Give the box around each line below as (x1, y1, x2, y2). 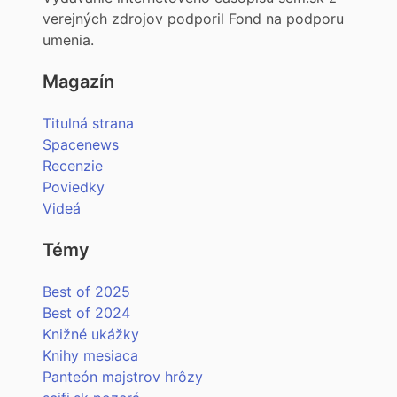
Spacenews (43, 136, 119, 154)
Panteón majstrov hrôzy (43, 368, 203, 386)
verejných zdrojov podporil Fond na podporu (43, 10, 344, 28)
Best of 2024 (43, 304, 130, 323)
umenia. (43, 31, 94, 50)
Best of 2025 (43, 283, 130, 301)
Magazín (43, 71, 114, 93)
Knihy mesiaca (43, 346, 138, 365)
